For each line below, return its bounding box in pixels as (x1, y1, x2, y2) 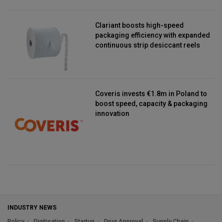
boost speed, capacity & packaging (95, 99, 208, 108)
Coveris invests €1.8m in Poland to (95, 89, 208, 98)
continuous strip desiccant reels (95, 41, 201, 50)
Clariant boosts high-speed (95, 21, 184, 30)
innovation (95, 109, 130, 117)
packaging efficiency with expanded (95, 31, 211, 40)
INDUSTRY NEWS (7, 204, 56, 211)
